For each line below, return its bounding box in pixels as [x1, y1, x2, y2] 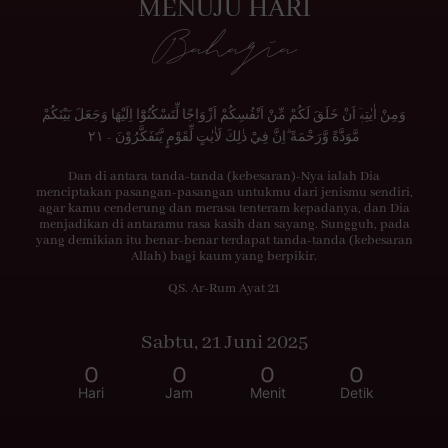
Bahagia [151, 24, 297, 65]
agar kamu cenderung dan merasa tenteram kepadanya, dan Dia [38, 200, 410, 217]
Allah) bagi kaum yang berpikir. [131, 248, 317, 265]
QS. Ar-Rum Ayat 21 [168, 280, 280, 297]
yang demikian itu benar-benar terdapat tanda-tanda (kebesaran [35, 232, 413, 249]
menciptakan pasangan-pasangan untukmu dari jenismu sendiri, [35, 184, 413, 201]
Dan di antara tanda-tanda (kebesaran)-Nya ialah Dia [68, 168, 380, 185]
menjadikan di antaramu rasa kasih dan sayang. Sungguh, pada [38, 216, 410, 233]
